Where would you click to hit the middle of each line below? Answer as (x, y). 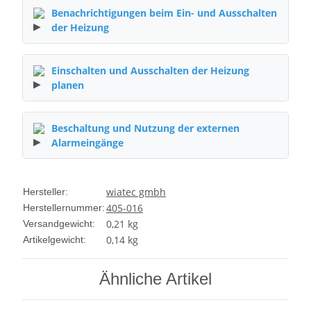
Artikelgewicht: (54, 240)
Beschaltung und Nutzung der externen (145, 128)
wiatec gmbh (136, 192)
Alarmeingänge (87, 143)
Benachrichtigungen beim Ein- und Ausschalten (164, 13)
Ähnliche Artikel (155, 279)
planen (68, 85)
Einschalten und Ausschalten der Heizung (150, 71)
